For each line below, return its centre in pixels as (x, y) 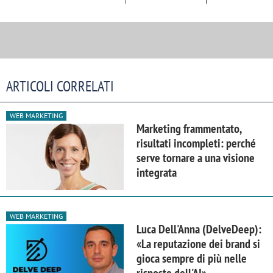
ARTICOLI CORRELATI (60, 87)
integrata (157, 173)
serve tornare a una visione (196, 158)
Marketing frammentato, (189, 129)
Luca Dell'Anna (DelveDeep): (199, 229)
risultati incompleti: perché (196, 144)
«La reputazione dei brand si (198, 244)
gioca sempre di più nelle (192, 259)
